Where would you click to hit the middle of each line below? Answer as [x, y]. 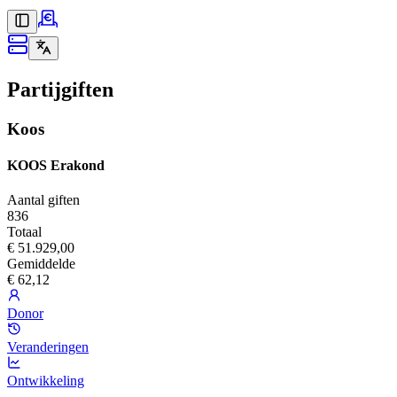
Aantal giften [43, 200]
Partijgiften [60, 89]
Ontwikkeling [46, 381]
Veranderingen [48, 347]
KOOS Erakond [56, 166]
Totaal [24, 232]
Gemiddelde [41, 264]
